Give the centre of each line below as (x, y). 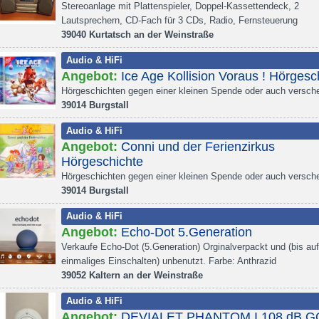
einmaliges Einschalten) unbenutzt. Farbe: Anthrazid (169, 261)
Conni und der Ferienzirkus (198, 147)
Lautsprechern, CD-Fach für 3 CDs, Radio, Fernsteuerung (179, 20)
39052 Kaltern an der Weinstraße (132, 275)
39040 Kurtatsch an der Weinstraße (137, 35)
